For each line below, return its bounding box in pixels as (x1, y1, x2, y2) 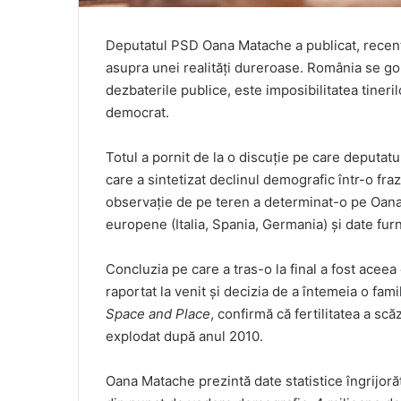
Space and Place (106, 305, 210, 323)
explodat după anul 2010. (106, 328, 263, 346)
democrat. (106, 104, 169, 122)
